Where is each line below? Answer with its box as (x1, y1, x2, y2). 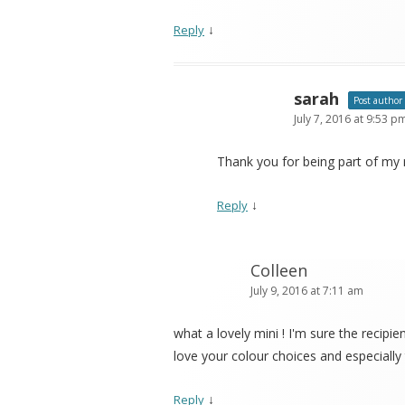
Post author (353, 94, 402, 108)
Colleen (250, 259, 307, 282)
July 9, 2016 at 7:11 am (250, 283, 363, 299)
